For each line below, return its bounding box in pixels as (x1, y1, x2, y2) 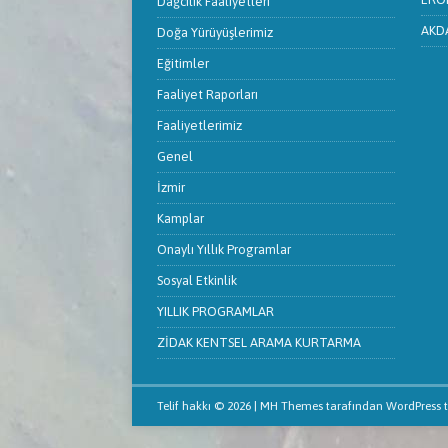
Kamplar (157, 211, 204, 227)
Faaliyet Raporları (157, 87, 258, 103)
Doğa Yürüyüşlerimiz (157, 25, 273, 41)
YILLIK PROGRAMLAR (157, 304, 274, 320)
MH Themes (260, 399, 323, 414)
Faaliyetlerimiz (157, 118, 242, 134)
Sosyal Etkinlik (157, 273, 237, 289)
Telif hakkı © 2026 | (157, 399, 260, 414)
